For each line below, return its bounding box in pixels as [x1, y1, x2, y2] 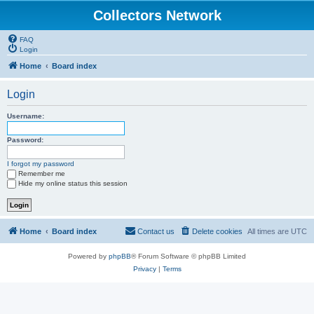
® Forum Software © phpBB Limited [131, 252, 246, 260]
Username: [7, 112, 44, 120]
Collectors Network [93, 8, 221, 23]
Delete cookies [192, 227, 243, 235]
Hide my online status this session [18, 179, 128, 187]
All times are [247, 227, 291, 235]
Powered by [68, 252, 109, 260]
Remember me [18, 170, 65, 177]
